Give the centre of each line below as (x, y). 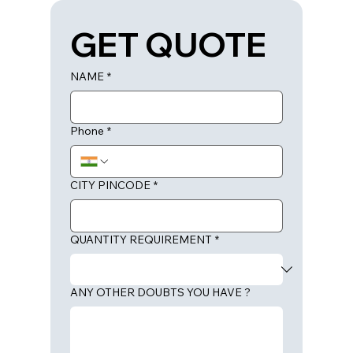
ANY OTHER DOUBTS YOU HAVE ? (160, 292)
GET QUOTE (168, 45)
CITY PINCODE (110, 185)
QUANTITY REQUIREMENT (141, 240)
